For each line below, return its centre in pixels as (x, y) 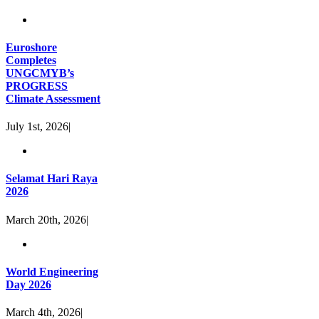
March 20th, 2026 (46, 219)
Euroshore (31, 47)
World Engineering (52, 271)
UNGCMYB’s (40, 73)
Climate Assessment (53, 98)
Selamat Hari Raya (52, 179)
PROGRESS (37, 85)
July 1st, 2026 (37, 127)
